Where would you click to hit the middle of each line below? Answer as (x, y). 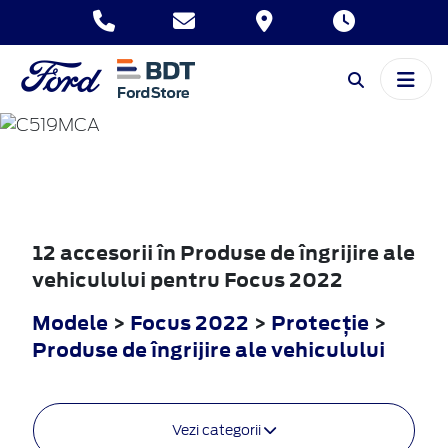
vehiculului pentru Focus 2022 (187, 279)
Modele (70, 322)
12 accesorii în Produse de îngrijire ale (223, 252)
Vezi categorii (218, 429)
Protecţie (322, 322)
